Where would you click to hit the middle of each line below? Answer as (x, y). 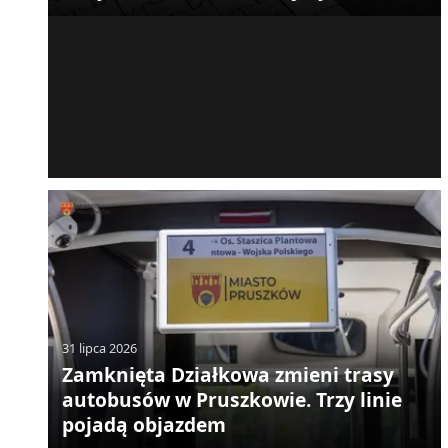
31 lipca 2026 (99, 348)
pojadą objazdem (143, 425)
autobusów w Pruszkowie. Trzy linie (231, 400)
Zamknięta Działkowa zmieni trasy (227, 375)
